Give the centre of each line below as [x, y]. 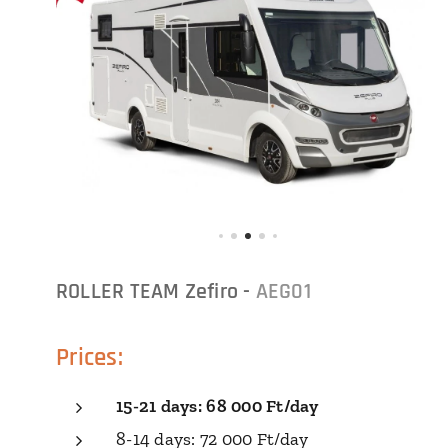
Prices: [89, 357]
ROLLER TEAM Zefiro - [156, 291]
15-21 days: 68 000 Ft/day [217, 405]
